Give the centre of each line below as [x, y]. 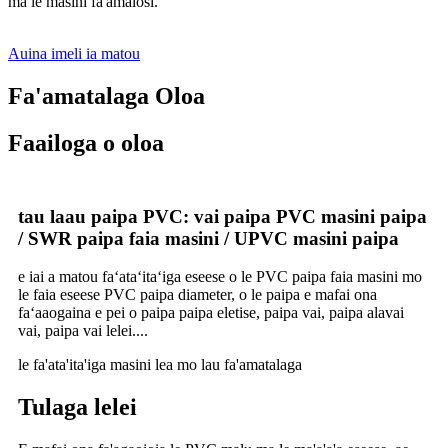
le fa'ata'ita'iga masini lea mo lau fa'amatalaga [160, 365]
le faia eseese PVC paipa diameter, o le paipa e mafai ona [197, 295]
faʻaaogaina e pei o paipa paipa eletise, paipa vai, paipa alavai [211, 313]
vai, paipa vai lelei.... [83, 331]
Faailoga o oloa [86, 143]
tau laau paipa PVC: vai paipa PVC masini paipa [222, 216]
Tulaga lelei [77, 407]
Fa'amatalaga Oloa [106, 96]
